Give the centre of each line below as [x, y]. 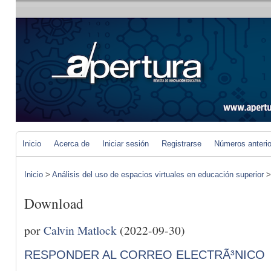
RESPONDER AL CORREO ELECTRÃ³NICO [145, 254]
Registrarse [181, 144]
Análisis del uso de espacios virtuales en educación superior [158, 175]
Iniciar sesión [126, 144]
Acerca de [72, 144]
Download [54, 204]
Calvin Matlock [80, 230]
